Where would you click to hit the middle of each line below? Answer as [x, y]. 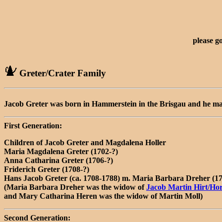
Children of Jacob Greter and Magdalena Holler [85, 142]
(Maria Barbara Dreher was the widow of [75, 187]
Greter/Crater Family [61, 73]
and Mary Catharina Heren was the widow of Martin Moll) [103, 196]
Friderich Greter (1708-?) [47, 169]
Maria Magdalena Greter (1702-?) [61, 151]
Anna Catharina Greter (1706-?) [58, 160]
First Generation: [33, 125]
